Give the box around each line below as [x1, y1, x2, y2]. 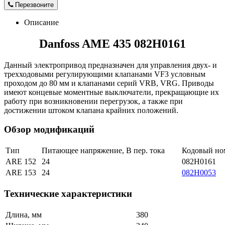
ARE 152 [6, 157, 36, 166]
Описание [24, 18, 59, 27]
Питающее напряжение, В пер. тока [42, 146, 165, 155]
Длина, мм [6, 210, 42, 219]
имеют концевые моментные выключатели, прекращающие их [4, 87, 219, 96]
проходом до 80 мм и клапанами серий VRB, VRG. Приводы [4, 78, 214, 87]
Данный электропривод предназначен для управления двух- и [4, 60, 217, 69]
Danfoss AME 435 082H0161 [39, 37, 186, 50]
